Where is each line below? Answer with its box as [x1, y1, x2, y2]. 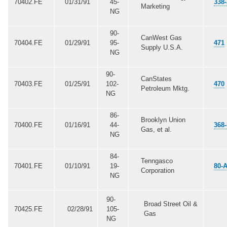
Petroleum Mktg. [140, 84, 190, 92]
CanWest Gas [140, 33, 182, 42]
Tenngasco [140, 157, 173, 165]
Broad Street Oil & [144, 200, 198, 208]
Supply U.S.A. [140, 43, 183, 51]
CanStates [140, 74, 172, 83]
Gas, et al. [140, 125, 172, 133]
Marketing [140, 2, 170, 10]
